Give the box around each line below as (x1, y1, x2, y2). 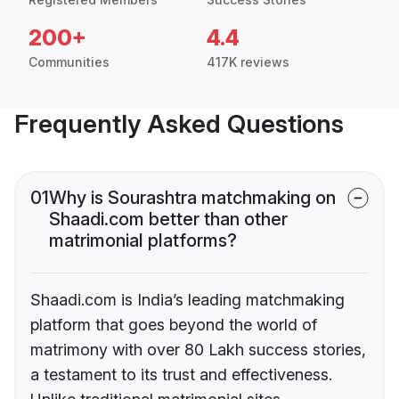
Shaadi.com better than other (49, 208, 288, 231)
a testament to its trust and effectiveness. (30, 365, 332, 385)
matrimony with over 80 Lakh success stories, (30, 340, 366, 360)
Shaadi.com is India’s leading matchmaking (30, 290, 345, 310)
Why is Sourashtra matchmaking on (49, 187, 336, 209)
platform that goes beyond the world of (30, 315, 317, 335)
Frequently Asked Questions (14, 109, 344, 140)
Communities (28, 54, 110, 70)
